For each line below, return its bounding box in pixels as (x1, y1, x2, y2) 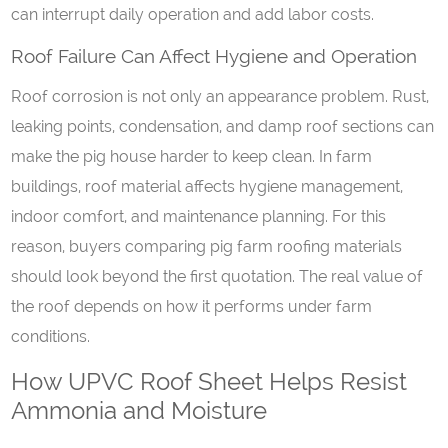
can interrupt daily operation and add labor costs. (11, 5, 375, 24)
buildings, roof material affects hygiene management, (11, 177, 404, 196)
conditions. (11, 327, 91, 346)
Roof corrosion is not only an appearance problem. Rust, (11, 87, 430, 106)
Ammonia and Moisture (11, 396, 268, 425)
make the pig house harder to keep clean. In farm (11, 147, 373, 166)
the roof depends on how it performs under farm (11, 297, 373, 316)
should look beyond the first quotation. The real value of (11, 267, 424, 286)
